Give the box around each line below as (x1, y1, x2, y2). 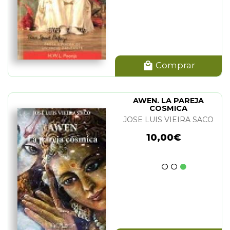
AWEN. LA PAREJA (133, 96, 204, 106)
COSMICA (149, 104, 187, 113)
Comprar (153, 60, 195, 71)
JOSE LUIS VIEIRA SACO (123, 115, 214, 125)
